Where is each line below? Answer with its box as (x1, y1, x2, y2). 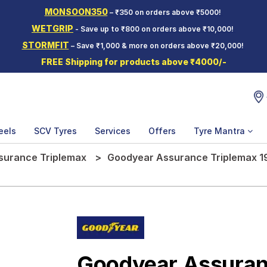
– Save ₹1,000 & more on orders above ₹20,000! (69, 41, 246, 50)
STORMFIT (21, 40, 69, 50)
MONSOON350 (44, 7, 108, 17)
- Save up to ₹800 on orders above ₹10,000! (73, 24, 235, 33)
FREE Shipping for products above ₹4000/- (41, 57, 226, 67)
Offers (148, 126, 176, 136)
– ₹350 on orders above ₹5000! (107, 8, 223, 17)
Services (95, 126, 131, 136)
